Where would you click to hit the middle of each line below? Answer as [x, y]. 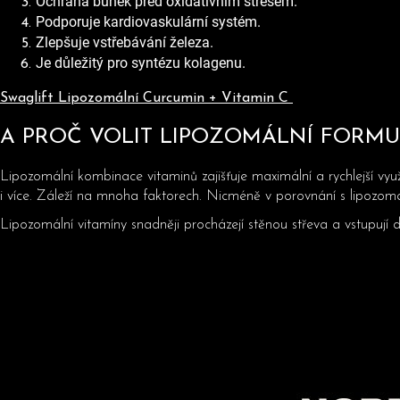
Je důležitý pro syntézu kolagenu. [141, 63]
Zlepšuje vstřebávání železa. [125, 43]
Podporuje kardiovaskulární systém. [148, 22]
